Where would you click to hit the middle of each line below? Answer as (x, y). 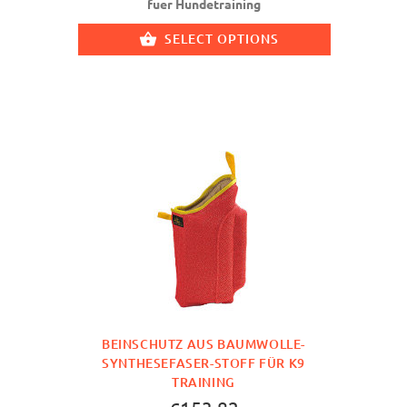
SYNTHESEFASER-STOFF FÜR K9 (203, 363)
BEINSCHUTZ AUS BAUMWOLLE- (203, 344)
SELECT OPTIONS (221, 38)
